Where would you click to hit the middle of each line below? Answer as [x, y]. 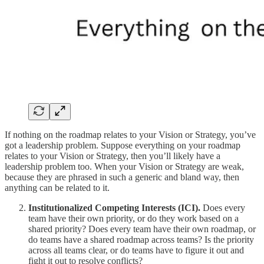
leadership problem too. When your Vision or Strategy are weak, [124, 166]
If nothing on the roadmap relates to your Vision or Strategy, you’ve [130, 134]
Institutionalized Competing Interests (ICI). [114, 207]
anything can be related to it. [57, 187]
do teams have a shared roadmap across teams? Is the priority [141, 239]
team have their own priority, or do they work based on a [133, 218]
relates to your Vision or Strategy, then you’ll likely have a [113, 156]
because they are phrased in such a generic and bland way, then [122, 177]
